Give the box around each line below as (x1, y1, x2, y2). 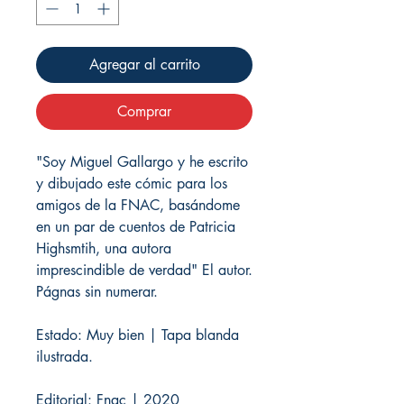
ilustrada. (36, 346, 93, 366)
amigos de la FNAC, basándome (36, 195, 240, 215)
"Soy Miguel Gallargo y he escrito (36, 151, 248, 171)
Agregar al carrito (88, 54, 200, 74)
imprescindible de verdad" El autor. (36, 260, 252, 280)
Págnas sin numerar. (36, 281, 158, 301)
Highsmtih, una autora (36, 238, 171, 258)
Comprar (117, 101, 171, 121)
